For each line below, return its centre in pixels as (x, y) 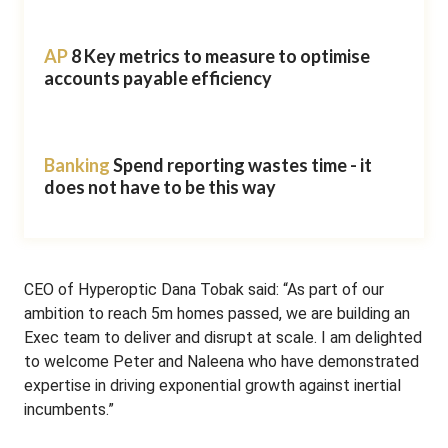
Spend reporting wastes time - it (242, 165)
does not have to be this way (160, 187)
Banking (77, 165)
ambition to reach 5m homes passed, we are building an (217, 313)
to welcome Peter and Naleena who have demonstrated (221, 361)
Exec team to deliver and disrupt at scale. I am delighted (223, 337)
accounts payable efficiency (158, 78)
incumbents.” (69, 409)
